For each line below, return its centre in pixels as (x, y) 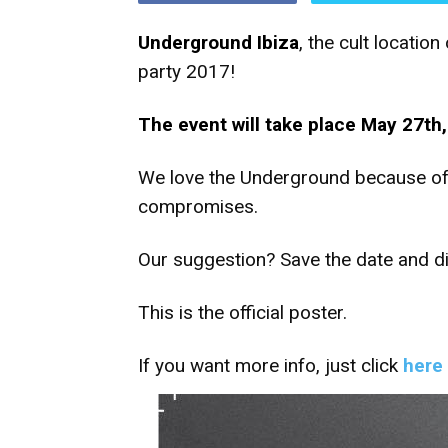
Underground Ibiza (218, 42)
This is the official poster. (242, 312)
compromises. (198, 206)
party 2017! (186, 71)
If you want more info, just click (270, 365)
